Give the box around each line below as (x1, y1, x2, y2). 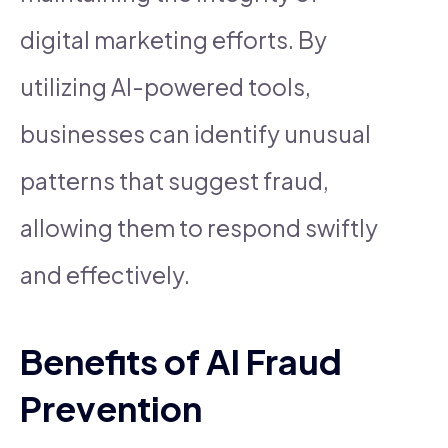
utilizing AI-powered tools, (20, 71, 311, 101)
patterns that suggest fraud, (20, 165, 329, 195)
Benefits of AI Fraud (20, 338, 342, 383)
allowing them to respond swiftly (20, 212, 378, 242)
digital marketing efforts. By (20, 24, 327, 54)
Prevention (20, 385, 202, 430)
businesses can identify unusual (20, 118, 371, 148)
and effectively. (20, 259, 190, 289)
